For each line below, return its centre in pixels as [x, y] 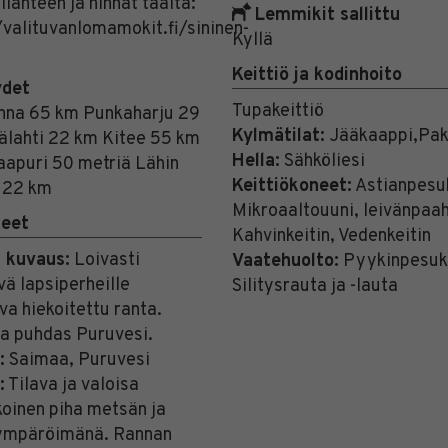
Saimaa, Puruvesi [77, 361]
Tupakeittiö [277, 112]
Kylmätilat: [278, 137]
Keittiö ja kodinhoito [316, 76]
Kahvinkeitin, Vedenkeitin [331, 237]
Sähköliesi [322, 162]
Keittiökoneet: [291, 187]
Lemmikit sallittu [324, 16]
